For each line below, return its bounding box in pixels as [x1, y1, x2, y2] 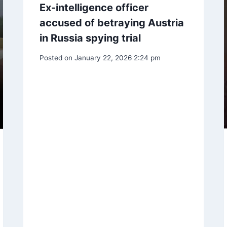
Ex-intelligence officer [40, 2, 149, 14]
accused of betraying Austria [40, 17, 184, 29]
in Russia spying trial [40, 32, 141, 45]
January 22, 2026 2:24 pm [74, 54, 161, 62]
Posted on [40, 54, 73, 62]
